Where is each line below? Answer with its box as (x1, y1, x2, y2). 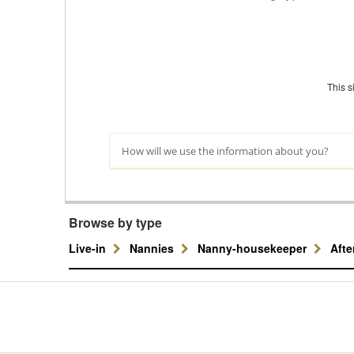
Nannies (130, 240, 177, 256)
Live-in (69, 240, 109, 256)
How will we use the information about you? (122, 143, 329, 158)
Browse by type (69, 213, 162, 232)
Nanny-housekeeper (198, 240, 310, 256)
